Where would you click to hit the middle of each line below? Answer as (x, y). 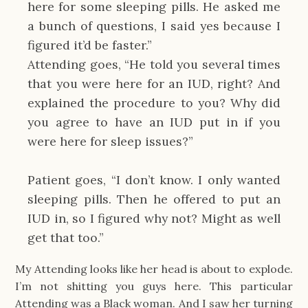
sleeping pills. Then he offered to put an (154, 199)
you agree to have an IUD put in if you (154, 122)
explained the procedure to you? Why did (154, 102)
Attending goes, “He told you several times (154, 64)
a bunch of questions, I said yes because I (154, 25)
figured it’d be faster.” (91, 45)
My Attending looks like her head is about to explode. (154, 269)
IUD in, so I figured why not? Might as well (154, 218)
